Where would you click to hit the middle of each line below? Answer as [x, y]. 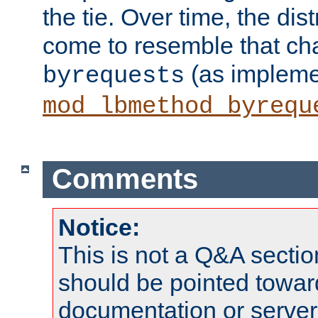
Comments [125, 179]
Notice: [99, 227]
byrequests [114, 76]
